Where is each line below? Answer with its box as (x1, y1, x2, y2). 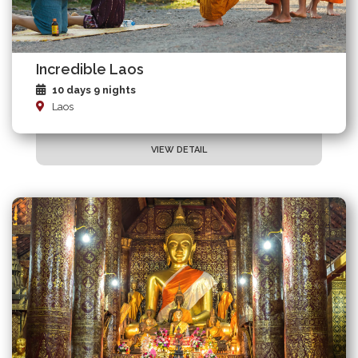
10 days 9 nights (52, 84, 136, 97)
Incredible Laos (36, 61, 144, 78)
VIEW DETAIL (151, 145, 207, 156)
